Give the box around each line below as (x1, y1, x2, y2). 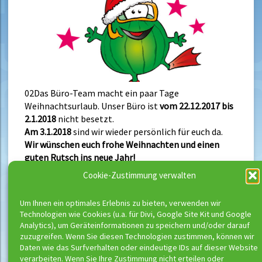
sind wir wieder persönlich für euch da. (71, 126, 223, 138)
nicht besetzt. (56, 113, 114, 125)
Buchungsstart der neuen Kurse (72, 227, 197, 240)
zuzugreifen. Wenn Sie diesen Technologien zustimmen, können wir (20, 231, 254, 242)
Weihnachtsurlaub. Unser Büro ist (25, 100, 160, 112)
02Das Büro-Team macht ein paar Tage (25, 87, 179, 99)
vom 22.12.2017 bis (160, 100, 233, 112)
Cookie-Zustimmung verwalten (82, 170, 196, 181)
